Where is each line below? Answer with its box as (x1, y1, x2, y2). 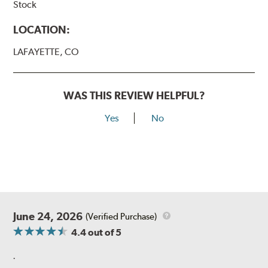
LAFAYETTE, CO (13, 46, 80, 58)
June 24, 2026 (13, 210, 83, 223)
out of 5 (86, 227, 122, 239)
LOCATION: (13, 23, 71, 36)
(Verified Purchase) (86, 211, 157, 222)
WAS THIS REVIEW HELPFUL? (63, 89, 205, 102)
